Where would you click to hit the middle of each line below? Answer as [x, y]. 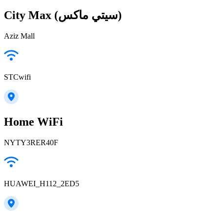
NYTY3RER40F [31, 143]
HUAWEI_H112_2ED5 [42, 184]
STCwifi [17, 77]
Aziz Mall [19, 36]
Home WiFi [33, 122]
